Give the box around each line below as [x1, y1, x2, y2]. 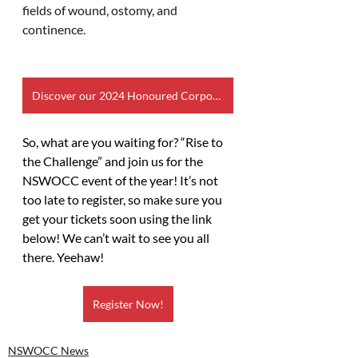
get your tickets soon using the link [22, 210, 214, 226]
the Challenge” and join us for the [22, 153, 205, 169]
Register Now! [92, 296, 164, 311]
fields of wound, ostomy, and [22, 2, 180, 18]
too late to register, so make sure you [22, 191, 225, 207]
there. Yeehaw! [22, 249, 104, 265]
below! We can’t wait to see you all [22, 229, 212, 245]
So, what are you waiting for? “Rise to [22, 133, 225, 149]
